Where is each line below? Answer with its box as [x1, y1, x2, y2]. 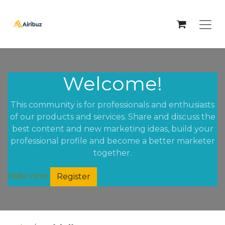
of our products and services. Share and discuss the [10, 112, 215, 122]
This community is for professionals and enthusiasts [11, 100, 214, 109]
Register [57, 172, 90, 181]
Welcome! [63, 72, 162, 95]
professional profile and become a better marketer [10, 136, 215, 146]
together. [93, 148, 132, 158]
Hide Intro [8, 171, 48, 181]
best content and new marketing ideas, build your [12, 124, 213, 134]
